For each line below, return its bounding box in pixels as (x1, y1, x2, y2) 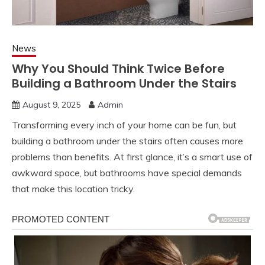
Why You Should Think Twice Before (12, 60, 225, 77)
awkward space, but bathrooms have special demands (12, 167, 242, 179)
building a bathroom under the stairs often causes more (12, 135, 243, 147)
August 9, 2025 (22, 99, 80, 111)
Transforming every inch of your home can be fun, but (12, 119, 237, 131)
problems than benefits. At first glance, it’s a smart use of (12, 151, 253, 163)
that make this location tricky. (12, 183, 135, 195)
